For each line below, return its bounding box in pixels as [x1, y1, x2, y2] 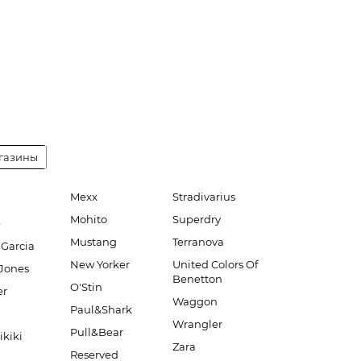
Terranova [172, 235, 224, 248]
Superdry [172, 213, 221, 226]
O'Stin [69, 280, 102, 293]
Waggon [172, 295, 218, 308]
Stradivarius [172, 190, 235, 203]
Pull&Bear [69, 326, 123, 338]
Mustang [69, 235, 117, 248]
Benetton [172, 272, 222, 285]
